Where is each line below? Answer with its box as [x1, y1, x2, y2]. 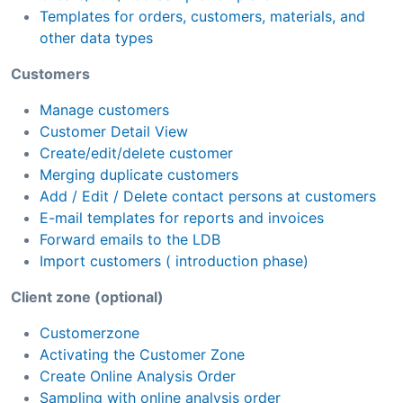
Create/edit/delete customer [40, 143, 233, 162]
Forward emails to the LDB [40, 229, 220, 248]
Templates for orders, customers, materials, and [40, 6, 365, 25]
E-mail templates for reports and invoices [40, 208, 324, 227]
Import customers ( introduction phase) [40, 251, 309, 270]
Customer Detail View [40, 121, 188, 140]
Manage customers [40, 100, 169, 119]
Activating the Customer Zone [40, 345, 245, 363]
